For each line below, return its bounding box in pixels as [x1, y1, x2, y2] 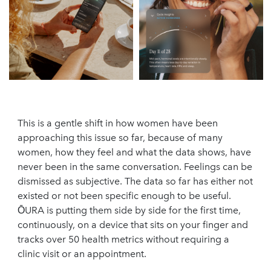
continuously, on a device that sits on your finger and [18, 219, 248, 231]
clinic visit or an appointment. [18, 248, 146, 260]
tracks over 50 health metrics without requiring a [18, 233, 229, 246]
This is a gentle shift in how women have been [18, 117, 218, 129]
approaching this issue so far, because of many [18, 132, 223, 144]
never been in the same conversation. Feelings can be [18, 161, 252, 173]
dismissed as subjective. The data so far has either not [18, 175, 253, 188]
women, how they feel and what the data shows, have [18, 146, 251, 158]
